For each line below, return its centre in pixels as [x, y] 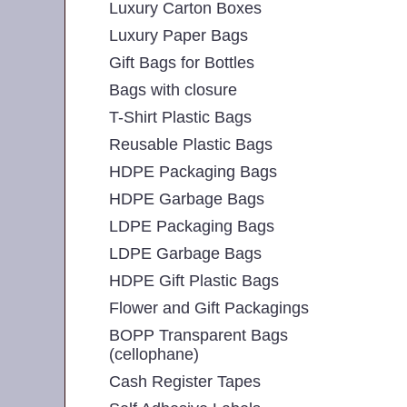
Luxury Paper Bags [179, 35]
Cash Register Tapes [185, 381]
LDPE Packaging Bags [192, 226]
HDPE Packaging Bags [193, 171]
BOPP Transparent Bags [199, 335]
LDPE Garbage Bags [185, 253]
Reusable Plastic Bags [191, 144]
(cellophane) [154, 354]
